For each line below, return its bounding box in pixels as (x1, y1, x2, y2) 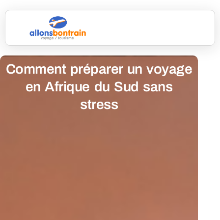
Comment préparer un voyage (5, 61, 192, 77)
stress (80, 97, 118, 112)
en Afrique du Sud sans (25, 79, 173, 95)
